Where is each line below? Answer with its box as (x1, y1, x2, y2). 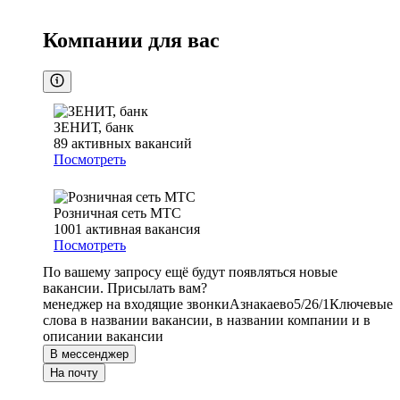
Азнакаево (229, 296, 294, 312)
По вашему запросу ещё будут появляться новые (43, 264, 337, 280)
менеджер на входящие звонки (43, 296, 229, 312)
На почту (50, 366, 98, 380)
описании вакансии (43, 329, 163, 345)
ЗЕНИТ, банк (54, 120, 134, 136)
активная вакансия (86, 221, 200, 237)
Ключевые (329, 296, 393, 312)
